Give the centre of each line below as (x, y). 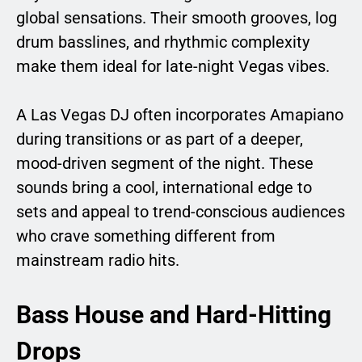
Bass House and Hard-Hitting (174, 314)
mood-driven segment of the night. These (165, 163)
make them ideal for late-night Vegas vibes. (173, 66)
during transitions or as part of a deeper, (160, 139)
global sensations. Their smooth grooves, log (177, 17)
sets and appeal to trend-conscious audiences (181, 211)
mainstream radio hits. (98, 260)
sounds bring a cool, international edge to (164, 187)
